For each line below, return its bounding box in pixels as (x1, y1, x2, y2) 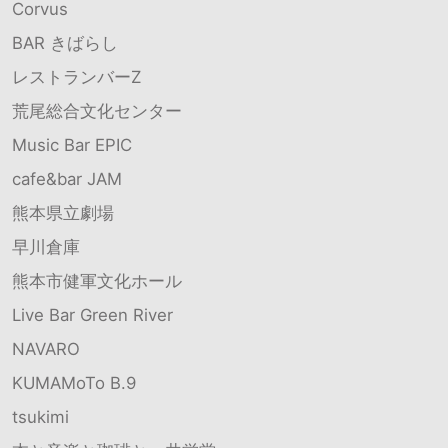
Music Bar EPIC (12, 134, 132, 155)
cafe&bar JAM (12, 168, 122, 189)
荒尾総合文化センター (12, 100, 182, 121)
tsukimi (12, 406, 69, 427)
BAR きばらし (12, 32, 118, 53)
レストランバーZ (12, 66, 141, 87)
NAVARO (12, 338, 80, 359)
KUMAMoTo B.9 (12, 372, 136, 393)
